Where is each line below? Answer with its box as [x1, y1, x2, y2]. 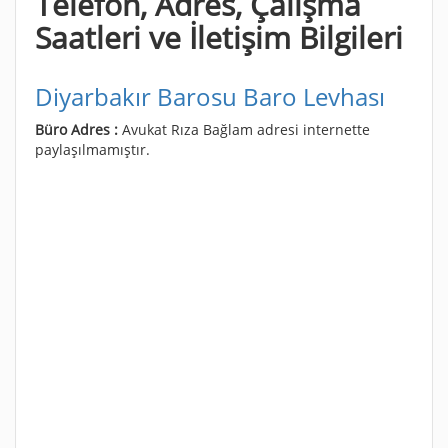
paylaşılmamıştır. [35, 139, 150, 159]
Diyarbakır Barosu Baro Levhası [35, 79, 385, 113]
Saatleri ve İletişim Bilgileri [35, 16, 403, 58]
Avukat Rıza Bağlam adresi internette [122, 119, 370, 139]
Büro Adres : [35, 119, 122, 139]
